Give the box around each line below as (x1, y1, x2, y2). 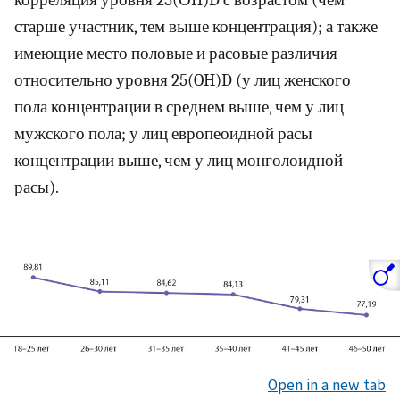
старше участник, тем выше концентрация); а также (14, 17, 378, 37)
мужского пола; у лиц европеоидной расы (14, 124, 312, 145)
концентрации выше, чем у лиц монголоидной (14, 151, 343, 171)
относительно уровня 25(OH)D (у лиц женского (14, 71, 351, 91)
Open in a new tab (268, 374, 386, 395)
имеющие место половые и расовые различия (14, 44, 337, 64)
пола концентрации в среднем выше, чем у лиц (14, 97, 344, 118)
